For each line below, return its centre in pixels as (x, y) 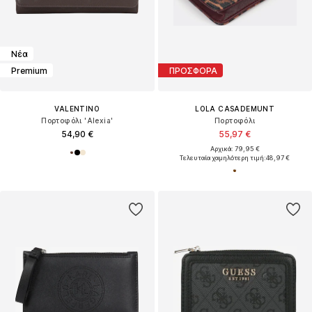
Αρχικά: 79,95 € (235, 149)
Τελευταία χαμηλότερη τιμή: (223, 158)
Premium (29, 70)
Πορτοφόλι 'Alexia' (77, 121)
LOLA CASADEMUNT (235, 109)
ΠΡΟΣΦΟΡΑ (193, 70)
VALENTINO (77, 109)
